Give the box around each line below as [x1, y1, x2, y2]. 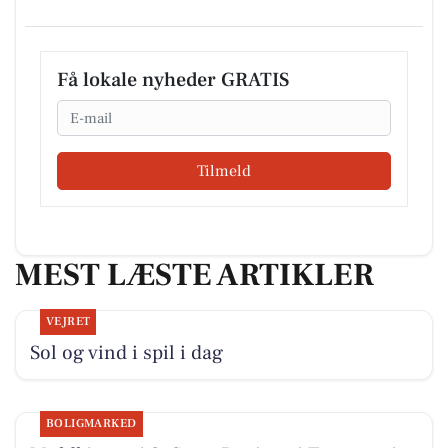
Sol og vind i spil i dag [29, 339, 223, 366]
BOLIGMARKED [45, 416, 137, 432]
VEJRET [45, 313, 91, 329]
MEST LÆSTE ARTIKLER [15, 254, 374, 297]
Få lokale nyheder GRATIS [57, 66, 289, 93]
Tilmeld [197, 161, 251, 182]
